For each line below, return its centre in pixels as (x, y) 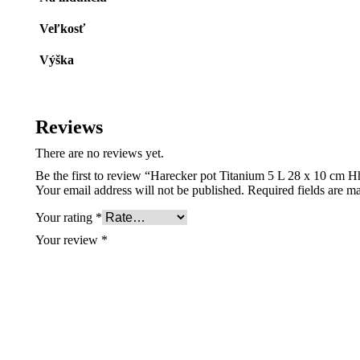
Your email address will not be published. (140, 190)
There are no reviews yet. (100, 153)
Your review (68, 240)
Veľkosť (62, 29)
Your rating (65, 217)
